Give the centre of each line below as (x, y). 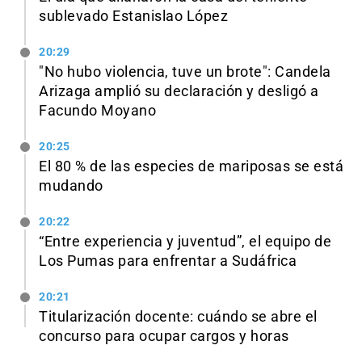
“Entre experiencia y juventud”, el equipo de (185, 241)
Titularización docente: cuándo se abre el (178, 316)
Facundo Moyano (97, 111)
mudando (71, 186)
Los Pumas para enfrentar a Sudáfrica (168, 261)
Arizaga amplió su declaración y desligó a (179, 92)
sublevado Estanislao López (133, 17)
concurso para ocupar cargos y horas (164, 336)
